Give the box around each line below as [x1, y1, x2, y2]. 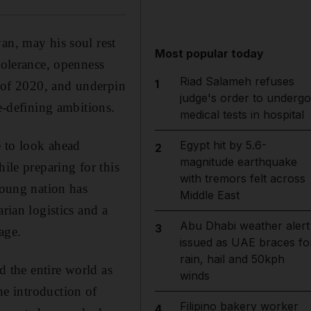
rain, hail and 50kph [179, 252, 285, 266]
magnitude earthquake [179, 155, 297, 169]
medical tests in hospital [179, 108, 304, 121]
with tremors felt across [179, 171, 305, 185]
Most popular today [155, 47, 264, 60]
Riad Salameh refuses [179, 74, 294, 88]
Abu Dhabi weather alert [179, 219, 310, 233]
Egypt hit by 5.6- [179, 138, 267, 152]
